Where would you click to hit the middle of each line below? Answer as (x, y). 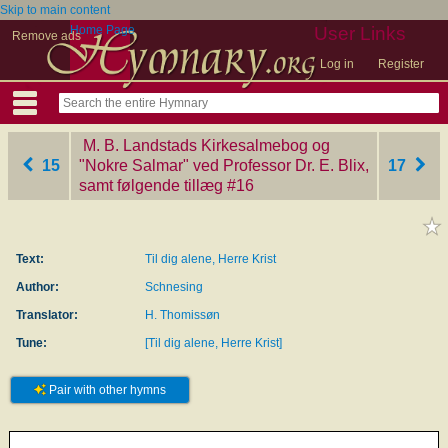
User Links (360, 33)
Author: (37, 287)
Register (401, 64)
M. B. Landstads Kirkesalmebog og (206, 145)
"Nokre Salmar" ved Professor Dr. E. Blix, (224, 165)
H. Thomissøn (182, 315)
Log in (337, 64)
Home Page (102, 30)
